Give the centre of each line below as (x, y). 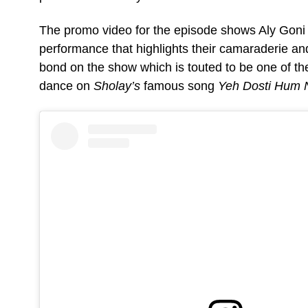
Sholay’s (117, 86)
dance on (66, 86)
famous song (179, 86)
